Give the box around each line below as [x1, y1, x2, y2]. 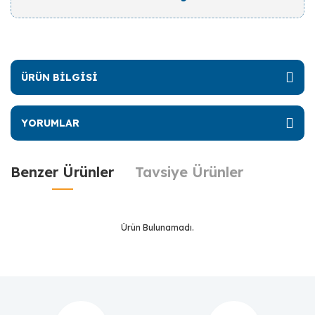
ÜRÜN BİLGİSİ [21, 70, 98, 84]
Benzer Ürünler [11, 163, 114, 181]
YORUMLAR [21, 116, 79, 129]
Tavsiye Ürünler [135, 163, 243, 181]
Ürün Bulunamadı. [121, 222, 194, 233]
